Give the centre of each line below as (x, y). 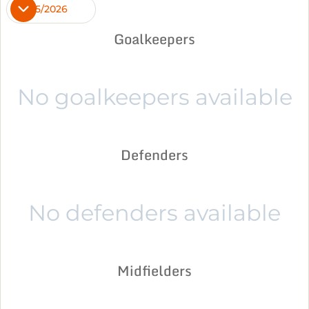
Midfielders (154, 271)
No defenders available (154, 213)
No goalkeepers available (154, 97)
